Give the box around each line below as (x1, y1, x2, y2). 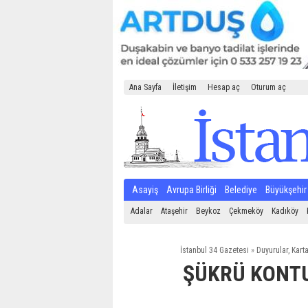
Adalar (131, 206, 153, 216)
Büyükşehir (265, 184, 307, 195)
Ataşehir (161, 206, 188, 216)
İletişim (173, 82, 197, 92)
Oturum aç (251, 82, 286, 92)
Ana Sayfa (129, 82, 162, 92)
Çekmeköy (229, 206, 263, 216)
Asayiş (132, 184, 158, 195)
